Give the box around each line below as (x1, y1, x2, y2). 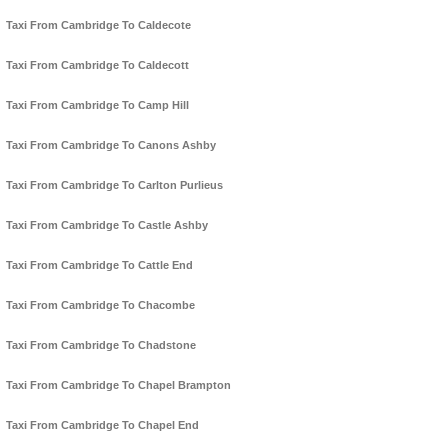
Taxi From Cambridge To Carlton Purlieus (6, 179, 223, 192)
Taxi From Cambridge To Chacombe (6, 299, 195, 312)
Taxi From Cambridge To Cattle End (6, 259, 193, 272)
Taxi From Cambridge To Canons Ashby (6, 139, 216, 152)
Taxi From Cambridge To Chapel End (6, 419, 199, 432)
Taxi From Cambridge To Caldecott (6, 59, 189, 72)
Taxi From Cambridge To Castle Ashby (6, 219, 208, 232)
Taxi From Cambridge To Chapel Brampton (6, 379, 231, 392)
